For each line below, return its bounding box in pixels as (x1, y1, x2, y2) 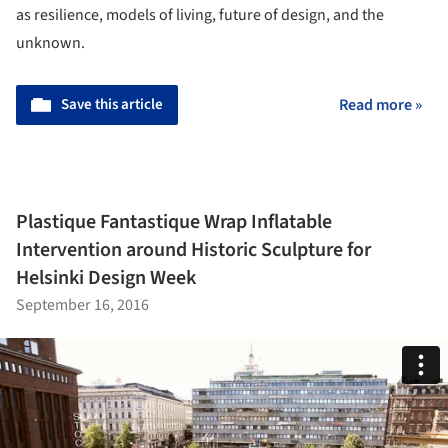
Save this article (61, 94, 163, 116)
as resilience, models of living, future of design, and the (16, 4, 384, 27)
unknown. (16, 32, 85, 55)
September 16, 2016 (16, 293, 149, 316)
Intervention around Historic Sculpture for (16, 235, 371, 264)
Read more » (339, 94, 422, 117)
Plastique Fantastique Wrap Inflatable (16, 207, 332, 236)
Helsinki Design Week (16, 263, 196, 292)
